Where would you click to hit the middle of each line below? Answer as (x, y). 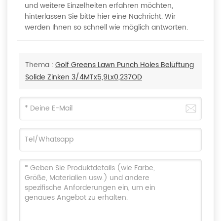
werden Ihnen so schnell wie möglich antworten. (106, 28)
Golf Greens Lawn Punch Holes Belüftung (125, 65)
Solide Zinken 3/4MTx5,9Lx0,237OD (84, 77)
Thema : (40, 65)
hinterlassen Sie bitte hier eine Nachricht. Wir (100, 17)
